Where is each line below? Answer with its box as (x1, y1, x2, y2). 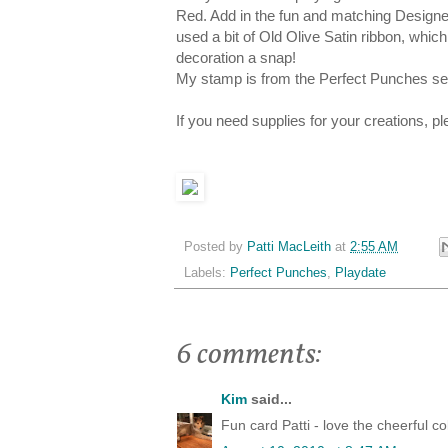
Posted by (184, 239, 247, 254)
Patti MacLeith (247, 239, 331, 254)
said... (247, 391, 292, 408)
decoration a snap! (176, 49, 296, 67)
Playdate (335, 266, 386, 281)
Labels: (184, 266, 230, 281)
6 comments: (176, 334, 321, 377)
